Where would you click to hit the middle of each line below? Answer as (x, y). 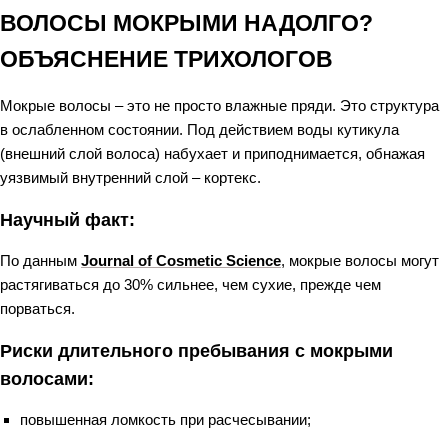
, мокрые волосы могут (360, 260)
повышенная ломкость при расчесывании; (165, 419)
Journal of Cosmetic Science (181, 260)
